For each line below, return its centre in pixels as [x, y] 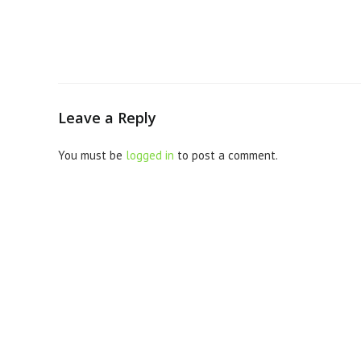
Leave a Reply [107, 117]
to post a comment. [226, 155]
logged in [150, 155]
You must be [92, 155]
